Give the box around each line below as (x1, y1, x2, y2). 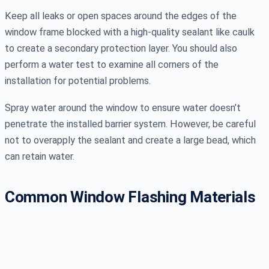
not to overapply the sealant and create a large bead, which (5, 134, 256, 146)
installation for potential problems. (5, 74, 151, 86)
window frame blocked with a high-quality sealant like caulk (5, 26, 255, 38)
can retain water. (5, 150, 74, 162)
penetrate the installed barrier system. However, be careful (5, 118, 256, 130)
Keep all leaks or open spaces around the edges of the (5, 10, 237, 22)
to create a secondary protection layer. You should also (5, 42, 237, 54)
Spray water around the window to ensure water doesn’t (5, 101, 241, 113)
